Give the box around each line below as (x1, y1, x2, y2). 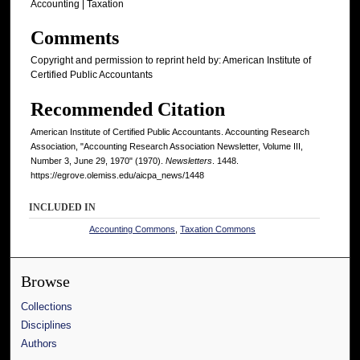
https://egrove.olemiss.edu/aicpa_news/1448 (31, 170, 204, 180)
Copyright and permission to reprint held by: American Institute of (31, 55, 311, 67)
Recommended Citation (31, 98, 225, 120)
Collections (21, 300, 73, 313)
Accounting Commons (89, 223, 176, 234)
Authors (21, 337, 58, 350)
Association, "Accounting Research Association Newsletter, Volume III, (31, 141, 303, 151)
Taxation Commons (180, 223, 256, 234)
